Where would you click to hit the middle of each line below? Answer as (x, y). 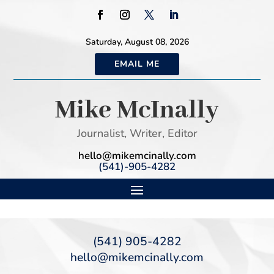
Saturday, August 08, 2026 (137, 42)
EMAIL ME (137, 64)
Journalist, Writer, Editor (137, 133)
